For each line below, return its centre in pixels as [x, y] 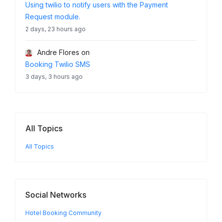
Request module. [53, 16]
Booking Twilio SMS [58, 64]
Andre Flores [58, 52]
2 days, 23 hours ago [55, 29]
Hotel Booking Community [63, 213]
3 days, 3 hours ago [54, 76]
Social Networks [56, 195]
